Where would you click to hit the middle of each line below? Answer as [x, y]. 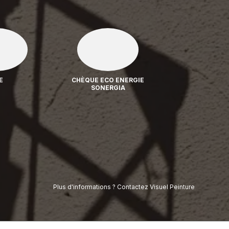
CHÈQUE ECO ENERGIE [108, 80]
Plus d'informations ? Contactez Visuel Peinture [124, 187]
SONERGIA [108, 87]
